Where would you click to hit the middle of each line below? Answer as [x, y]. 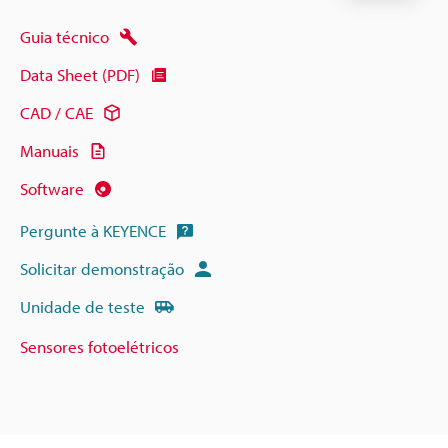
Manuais [49, 151]
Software [52, 189]
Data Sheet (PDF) [80, 75]
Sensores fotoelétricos [99, 346]
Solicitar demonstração [102, 269]
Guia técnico [64, 37]
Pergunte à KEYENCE [93, 231]
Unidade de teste [82, 307]
